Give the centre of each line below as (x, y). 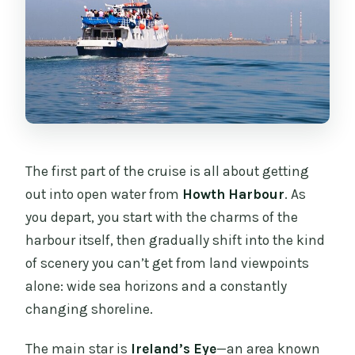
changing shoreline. (90, 309)
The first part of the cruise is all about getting (168, 172)
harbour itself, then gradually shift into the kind (176, 240)
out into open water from (104, 195)
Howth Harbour (234, 195)
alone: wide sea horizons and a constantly (157, 286)
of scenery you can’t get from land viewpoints (168, 263)
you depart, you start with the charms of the (162, 218)
